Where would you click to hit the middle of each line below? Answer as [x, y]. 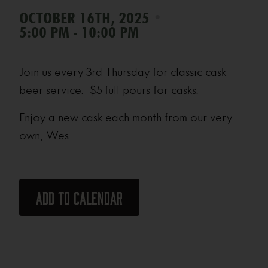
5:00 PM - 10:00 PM [79, 33]
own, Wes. [45, 135]
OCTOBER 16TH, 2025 [86, 19]
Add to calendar [80, 200]
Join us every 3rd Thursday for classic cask [123, 72]
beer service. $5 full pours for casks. [109, 90]
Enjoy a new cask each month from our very [126, 118]
